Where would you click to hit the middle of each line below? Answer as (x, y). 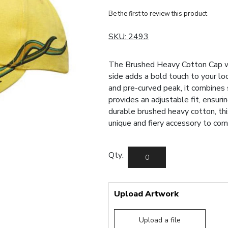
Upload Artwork (147, 194)
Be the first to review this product (158, 14)
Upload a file (160, 220)
